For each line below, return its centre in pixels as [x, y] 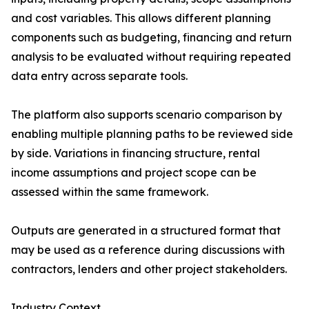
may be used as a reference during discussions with [148, 250]
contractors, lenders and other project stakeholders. [149, 269]
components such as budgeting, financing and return [151, 38]
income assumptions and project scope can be [134, 173]
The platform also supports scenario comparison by [147, 115]
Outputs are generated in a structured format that [146, 231]
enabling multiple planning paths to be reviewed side [152, 134]
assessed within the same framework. [110, 192]
